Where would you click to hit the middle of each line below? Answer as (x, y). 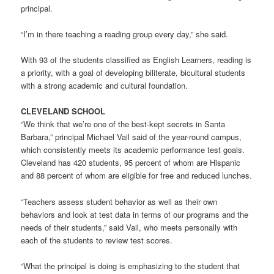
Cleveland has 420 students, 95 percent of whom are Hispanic (131, 163)
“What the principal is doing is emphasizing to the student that (131, 265)
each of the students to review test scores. (97, 240)
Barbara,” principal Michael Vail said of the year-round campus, (131, 137)
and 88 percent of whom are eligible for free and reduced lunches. (137, 176)
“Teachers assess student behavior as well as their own (119, 201)
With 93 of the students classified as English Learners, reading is (136, 60)
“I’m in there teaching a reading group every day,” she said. (125, 34)
